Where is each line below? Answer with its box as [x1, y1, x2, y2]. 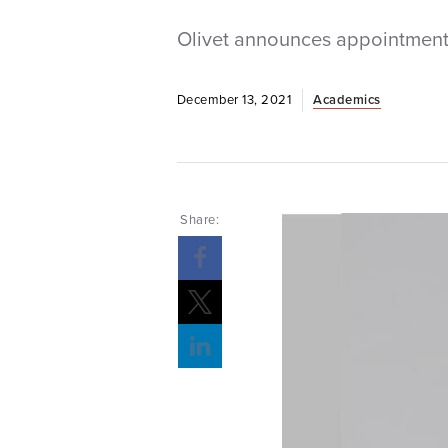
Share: [180, 210, 219, 229]
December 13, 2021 [176, 89, 295, 109]
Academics [313, 89, 381, 109]
